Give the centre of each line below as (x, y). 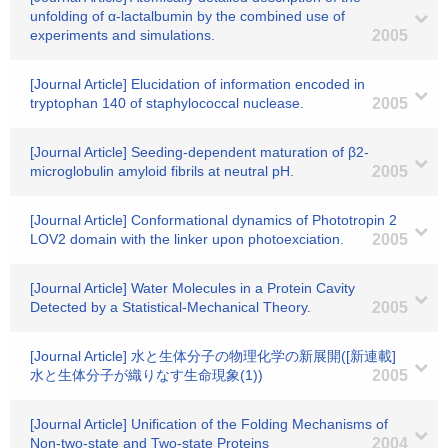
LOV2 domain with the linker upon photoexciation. (187, 239)
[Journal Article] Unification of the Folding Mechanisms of (209, 424)
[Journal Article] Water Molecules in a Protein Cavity (192, 288)
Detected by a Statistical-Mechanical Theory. (170, 307)
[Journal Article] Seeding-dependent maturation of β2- (199, 152)
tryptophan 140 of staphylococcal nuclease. (167, 103)
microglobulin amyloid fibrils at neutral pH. (162, 171)
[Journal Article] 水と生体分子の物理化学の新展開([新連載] (213, 356)
